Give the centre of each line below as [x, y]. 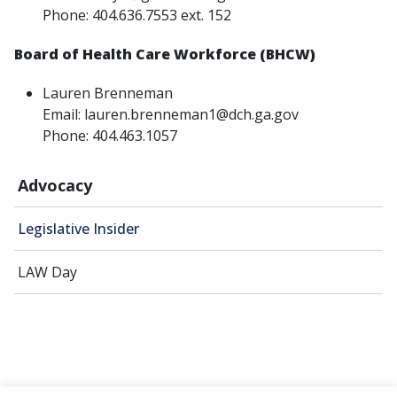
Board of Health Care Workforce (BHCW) [167, 54]
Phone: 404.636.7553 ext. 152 [137, 15]
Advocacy [55, 185]
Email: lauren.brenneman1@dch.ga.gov [172, 114]
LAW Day [47, 272]
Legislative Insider [78, 228]
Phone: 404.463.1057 [112, 135]
